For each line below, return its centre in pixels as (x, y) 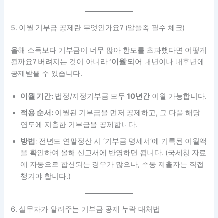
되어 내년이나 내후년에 (166, 62)
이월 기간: (37, 97)
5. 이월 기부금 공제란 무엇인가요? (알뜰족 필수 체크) (98, 28)
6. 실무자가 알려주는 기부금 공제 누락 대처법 (86, 209)
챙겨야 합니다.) (46, 176)
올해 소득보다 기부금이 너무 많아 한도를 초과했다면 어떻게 (109, 50)
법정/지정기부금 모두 (90, 97)
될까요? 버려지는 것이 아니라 (60, 62)
